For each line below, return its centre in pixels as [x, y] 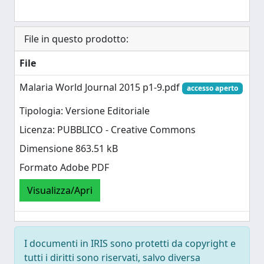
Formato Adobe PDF [64, 168]
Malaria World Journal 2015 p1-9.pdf [101, 87]
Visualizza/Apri [60, 191]
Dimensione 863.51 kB [69, 149]
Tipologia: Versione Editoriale [85, 111]
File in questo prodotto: [76, 39]
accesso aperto [212, 88]
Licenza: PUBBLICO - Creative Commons [108, 130]
